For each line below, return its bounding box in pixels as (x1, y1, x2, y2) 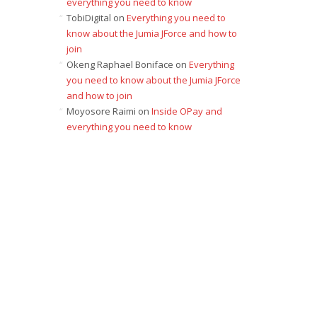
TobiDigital (66, 11, 111, 24)
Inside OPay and (151, 105, 222, 117)
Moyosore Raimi (66, 105, 136, 117)
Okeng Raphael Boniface (66, 58, 173, 71)
